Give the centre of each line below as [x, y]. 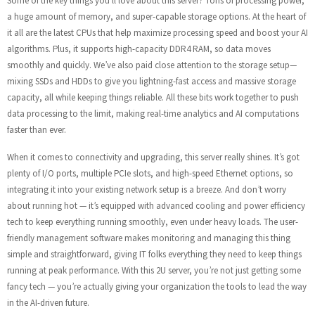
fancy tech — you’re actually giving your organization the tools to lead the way [157, 287]
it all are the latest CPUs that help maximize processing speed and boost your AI [157, 33]
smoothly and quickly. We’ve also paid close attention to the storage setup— [152, 65]
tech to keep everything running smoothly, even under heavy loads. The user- [153, 222]
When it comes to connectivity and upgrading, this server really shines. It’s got [153, 157]
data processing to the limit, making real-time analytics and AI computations [153, 114]
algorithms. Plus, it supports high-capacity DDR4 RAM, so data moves [139, 49]
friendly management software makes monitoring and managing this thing [149, 238]
